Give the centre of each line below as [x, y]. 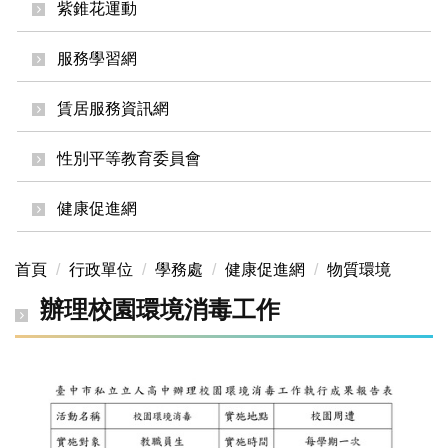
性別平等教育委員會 [129, 159]
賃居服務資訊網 [113, 109]
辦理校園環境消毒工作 [160, 310]
